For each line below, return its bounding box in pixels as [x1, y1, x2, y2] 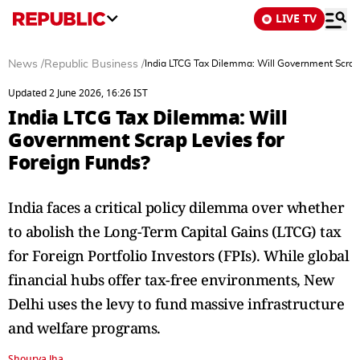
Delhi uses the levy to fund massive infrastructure [8, 294, 344, 313]
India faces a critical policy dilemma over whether [8, 198, 344, 217]
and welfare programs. [8, 318, 161, 337]
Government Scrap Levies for [8, 125, 284, 155]
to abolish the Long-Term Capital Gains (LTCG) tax [8, 222, 342, 241]
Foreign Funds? [8, 148, 149, 178]
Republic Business [44, 59, 138, 70]
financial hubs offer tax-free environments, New [8, 270, 334, 289]
